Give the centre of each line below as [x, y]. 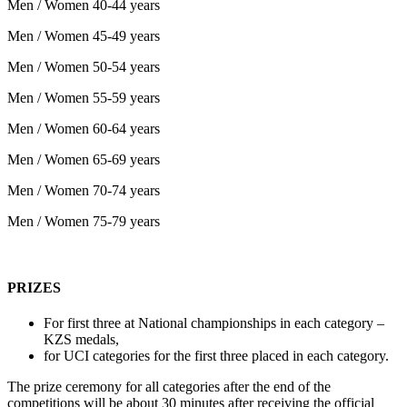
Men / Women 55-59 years [84, 97]
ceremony [94, 387]
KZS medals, [81, 340]
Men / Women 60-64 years [84, 128]
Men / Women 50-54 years [84, 66]
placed [270, 356]
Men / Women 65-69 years [84, 159]
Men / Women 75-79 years [84, 221]
